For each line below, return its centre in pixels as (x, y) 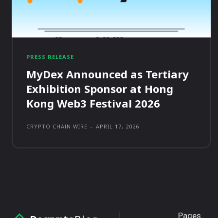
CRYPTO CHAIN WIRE (57, 127)
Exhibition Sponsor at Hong (100, 89)
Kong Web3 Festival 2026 (93, 103)
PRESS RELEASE (50, 57)
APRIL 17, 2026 (118, 127)
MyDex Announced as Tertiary (108, 74)
